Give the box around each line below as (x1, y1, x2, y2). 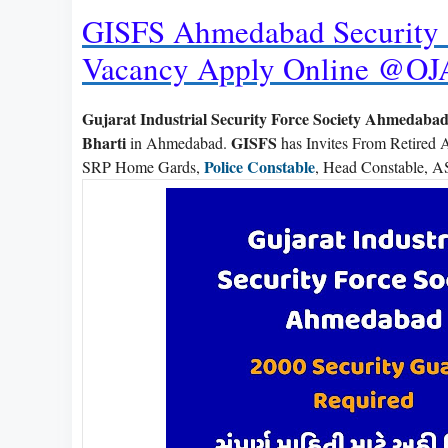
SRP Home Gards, (82, 155, 204, 177)
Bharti (82, 130, 126, 154)
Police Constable (204, 154, 315, 178)
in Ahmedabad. (126, 131, 231, 153)
